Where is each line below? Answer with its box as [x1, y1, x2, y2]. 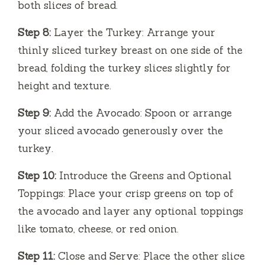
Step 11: [18, 250, 55, 263]
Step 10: [18, 169, 56, 183]
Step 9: [18, 106, 51, 120]
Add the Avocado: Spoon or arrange [51, 106, 232, 120]
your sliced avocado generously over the [18, 124, 223, 138]
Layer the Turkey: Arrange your [51, 26, 215, 40]
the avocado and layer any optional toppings [18, 205, 243, 218]
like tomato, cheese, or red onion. [18, 222, 179, 236]
